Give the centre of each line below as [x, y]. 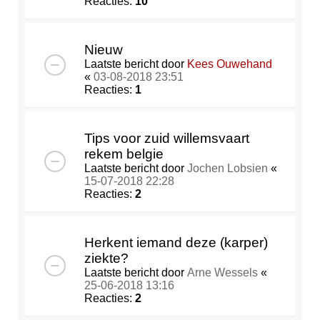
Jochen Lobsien [227, 169]
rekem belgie [124, 154]
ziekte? [106, 259]
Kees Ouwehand [230, 64]
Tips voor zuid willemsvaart [167, 139]
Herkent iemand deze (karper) [176, 243]
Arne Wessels [222, 273]
